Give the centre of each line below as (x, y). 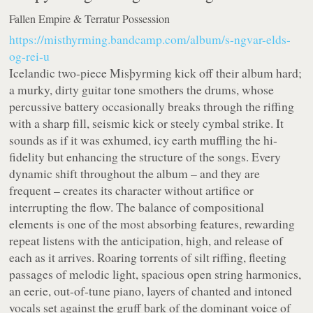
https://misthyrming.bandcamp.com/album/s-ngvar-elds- (150, 39)
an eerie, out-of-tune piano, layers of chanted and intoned (151, 291)
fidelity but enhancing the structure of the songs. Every (145, 157)
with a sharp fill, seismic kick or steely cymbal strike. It (147, 123)
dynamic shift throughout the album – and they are (135, 174)
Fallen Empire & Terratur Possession (90, 19)
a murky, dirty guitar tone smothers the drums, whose (142, 90)
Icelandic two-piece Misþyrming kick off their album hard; (156, 73)
